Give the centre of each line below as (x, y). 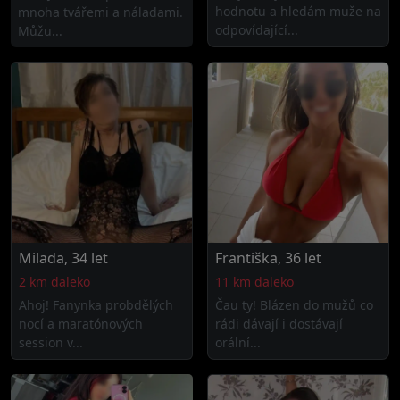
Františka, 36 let (268, 258)
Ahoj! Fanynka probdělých (96, 305)
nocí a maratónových (81, 324)
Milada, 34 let (63, 258)
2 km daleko (54, 282)
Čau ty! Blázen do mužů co (294, 305)
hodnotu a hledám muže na (298, 11)
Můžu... (40, 31)
